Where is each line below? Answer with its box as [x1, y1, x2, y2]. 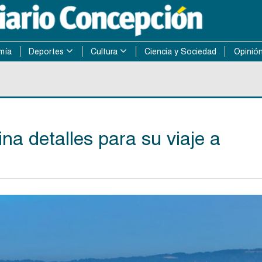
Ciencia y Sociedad [144, 47, 216, 56]
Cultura [91, 47, 118, 56]
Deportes [29, 47, 64, 56]
